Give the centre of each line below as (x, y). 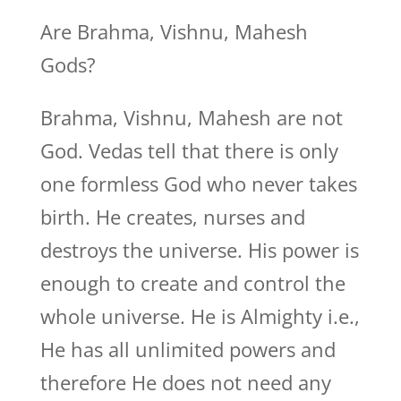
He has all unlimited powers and (188, 349)
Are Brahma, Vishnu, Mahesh (174, 31)
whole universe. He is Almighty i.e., (200, 316)
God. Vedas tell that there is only (189, 150)
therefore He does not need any (185, 382)
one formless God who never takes (198, 183)
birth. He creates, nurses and (172, 217)
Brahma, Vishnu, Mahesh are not (191, 117)
